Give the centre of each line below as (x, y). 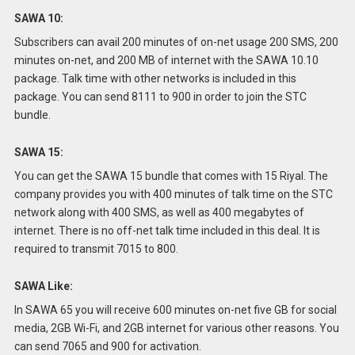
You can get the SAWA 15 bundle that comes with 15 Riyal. (160, 176)
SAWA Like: (43, 286)
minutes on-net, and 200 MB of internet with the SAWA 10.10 (166, 61)
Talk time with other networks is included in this (179, 79)
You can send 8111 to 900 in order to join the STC (184, 97)
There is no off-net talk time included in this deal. (179, 230)
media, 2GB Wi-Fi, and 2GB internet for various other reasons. (165, 328)
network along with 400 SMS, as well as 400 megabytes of (159, 212)
